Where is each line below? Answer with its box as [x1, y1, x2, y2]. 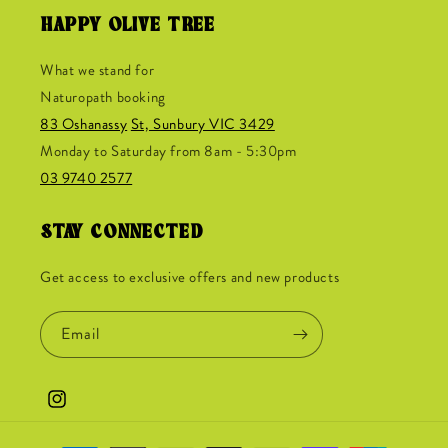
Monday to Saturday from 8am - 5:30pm [40, 140, 297, 163]
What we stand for [40, 59, 155, 82]
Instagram [45, 399, 106, 420]
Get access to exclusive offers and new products [40, 266, 340, 289]
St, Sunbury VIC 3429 [130, 113, 275, 136]
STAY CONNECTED [40, 221, 204, 245]
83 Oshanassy [40, 113, 128, 136]
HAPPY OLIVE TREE [40, 14, 215, 38]
